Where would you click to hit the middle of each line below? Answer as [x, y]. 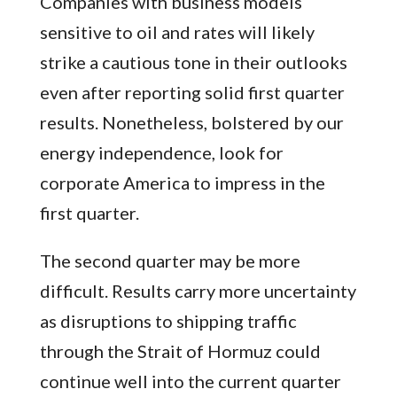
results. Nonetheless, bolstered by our [191, 122]
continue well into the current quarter [190, 381]
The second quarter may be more [170, 260]
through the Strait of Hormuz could [180, 350]
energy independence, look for [161, 152]
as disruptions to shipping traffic [168, 320]
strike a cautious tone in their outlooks [193, 62]
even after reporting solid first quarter [192, 92]
